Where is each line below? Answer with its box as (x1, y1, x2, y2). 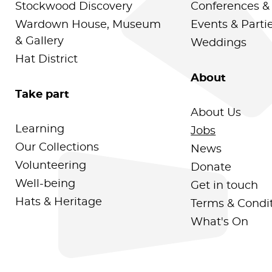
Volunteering (15, 160, 87, 172)
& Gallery (15, 36, 64, 47)
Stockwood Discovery (15, 1, 133, 13)
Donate (191, 162, 232, 174)
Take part (15, 89, 70, 101)
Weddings (191, 38, 247, 49)
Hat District (15, 54, 78, 66)
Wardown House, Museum (15, 19, 161, 31)
